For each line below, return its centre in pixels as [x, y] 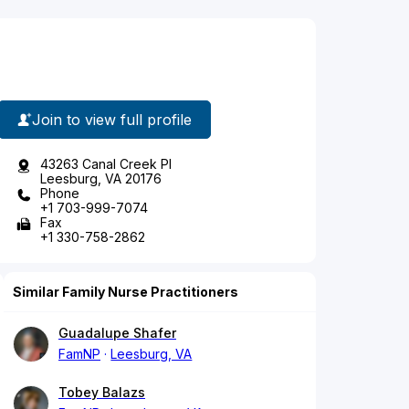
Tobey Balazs [102, 393]
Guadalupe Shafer [117, 333]
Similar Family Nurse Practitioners [126, 292]
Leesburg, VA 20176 [101, 179]
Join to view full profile [112, 119]
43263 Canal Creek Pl [106, 164]
